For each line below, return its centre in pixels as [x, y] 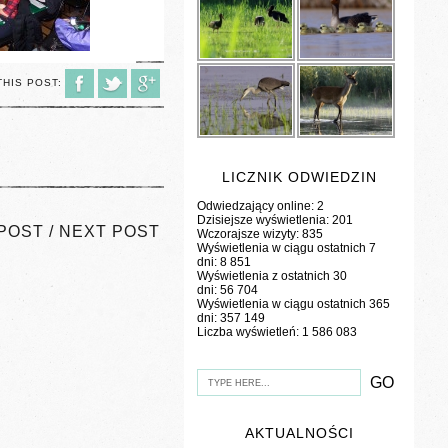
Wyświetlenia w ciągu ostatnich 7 [287, 248]
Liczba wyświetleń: [250, 332]
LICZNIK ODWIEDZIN [299, 177]
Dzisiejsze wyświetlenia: [265, 220]
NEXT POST [110, 231]
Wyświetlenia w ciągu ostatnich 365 [294, 304]
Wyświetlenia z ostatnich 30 [272, 276]
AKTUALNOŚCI [299, 433]
